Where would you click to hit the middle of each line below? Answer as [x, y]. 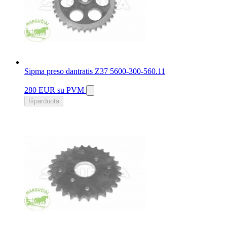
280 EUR [41, 90]
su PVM [71, 90]
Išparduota [44, 101]
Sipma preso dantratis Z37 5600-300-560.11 [95, 71]
